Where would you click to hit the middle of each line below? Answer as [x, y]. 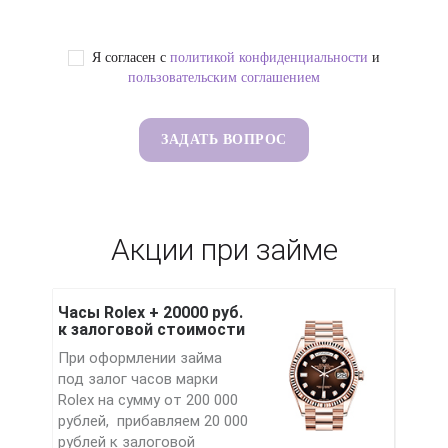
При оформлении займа [139, 358]
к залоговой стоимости [151, 330]
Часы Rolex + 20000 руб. [150, 313]
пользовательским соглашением [224, 78]
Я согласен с [129, 58]
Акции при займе [224, 250]
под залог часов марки [137, 379]
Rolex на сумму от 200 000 [147, 400]
